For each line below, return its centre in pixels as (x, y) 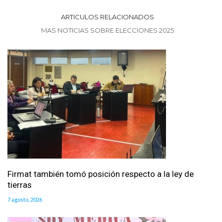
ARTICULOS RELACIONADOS (107, 17)
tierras (20, 185)
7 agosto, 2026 (25, 200)
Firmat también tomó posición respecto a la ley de (101, 174)
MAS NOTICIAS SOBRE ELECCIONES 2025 (107, 30)
